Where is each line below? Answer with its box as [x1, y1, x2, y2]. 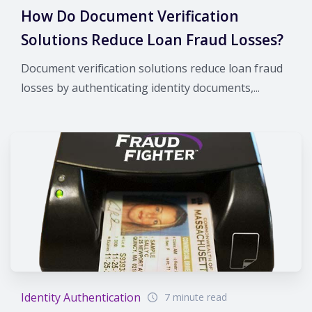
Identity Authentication [21, 289, 141, 305]
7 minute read [164, 290, 227, 304]
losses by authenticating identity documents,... [21, 79, 260, 95]
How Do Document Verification [21, 6, 239, 26]
